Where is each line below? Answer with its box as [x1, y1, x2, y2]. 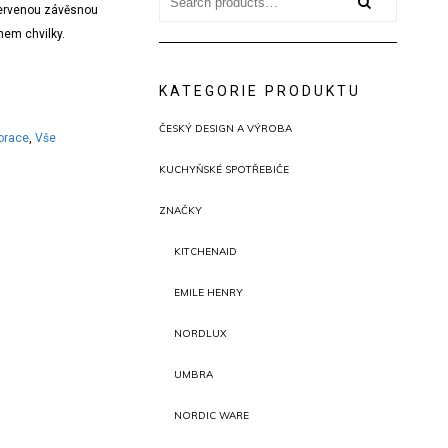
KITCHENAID [174, 245, 238, 258]
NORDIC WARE [174, 409, 250, 422]
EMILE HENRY [174, 286, 244, 299]
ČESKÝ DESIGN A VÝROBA [159, 122, 293, 135]
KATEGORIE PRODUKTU [159, 83, 362, 99]
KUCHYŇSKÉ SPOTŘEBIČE [159, 163, 290, 176]
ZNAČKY [159, 204, 203, 217]
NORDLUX [174, 327, 228, 340]
